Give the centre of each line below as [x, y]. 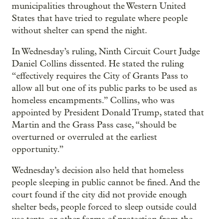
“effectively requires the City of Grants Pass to [100, 76]
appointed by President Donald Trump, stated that [108, 113]
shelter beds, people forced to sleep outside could [104, 207]
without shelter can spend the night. [79, 31]
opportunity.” [38, 149]
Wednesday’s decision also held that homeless [98, 170]
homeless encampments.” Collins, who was [93, 100]
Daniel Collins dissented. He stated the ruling [98, 64]
